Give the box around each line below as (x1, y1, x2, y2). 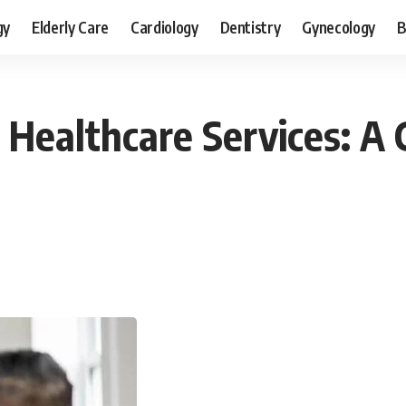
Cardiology (130, 16, 198, 37)
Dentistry (219, 16, 281, 37)
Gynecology (302, 16, 376, 37)
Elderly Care (31, 16, 109, 37)
